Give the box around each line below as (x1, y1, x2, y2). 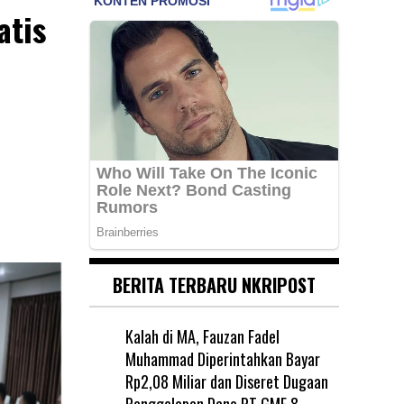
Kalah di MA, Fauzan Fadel (124, 324, 280, 348)
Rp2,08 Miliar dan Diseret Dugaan (124, 369, 328, 393)
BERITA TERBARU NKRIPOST (112, 271, 316, 298)
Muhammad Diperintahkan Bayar (124, 346, 320, 371)
